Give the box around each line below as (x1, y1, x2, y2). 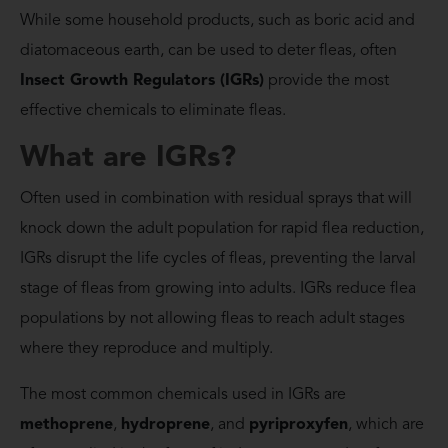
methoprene (20, 417, 113, 434)
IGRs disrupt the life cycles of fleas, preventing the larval (20, 251, 416, 268)
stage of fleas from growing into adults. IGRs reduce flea (20, 281, 416, 298)
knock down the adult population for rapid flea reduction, (20, 221, 424, 238)
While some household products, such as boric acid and (20, 13, 415, 30)
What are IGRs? (20, 144, 236, 174)
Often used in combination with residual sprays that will (20, 191, 412, 208)
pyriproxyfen (249, 417, 348, 434)
